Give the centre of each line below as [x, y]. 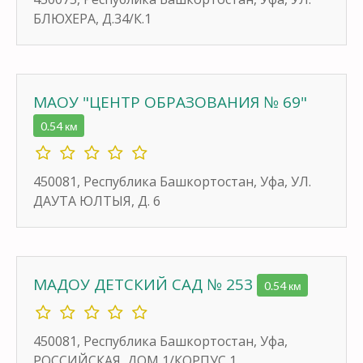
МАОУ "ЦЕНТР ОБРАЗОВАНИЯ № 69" [170, 102]
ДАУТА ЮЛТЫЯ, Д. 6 [97, 201]
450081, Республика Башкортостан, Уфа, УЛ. [172, 181]
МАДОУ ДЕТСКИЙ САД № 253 [145, 284]
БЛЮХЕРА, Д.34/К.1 [92, 18]
